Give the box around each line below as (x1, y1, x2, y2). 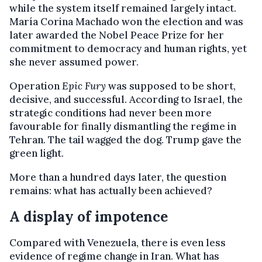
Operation (9, 79, 62, 92)
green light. (9, 146, 64, 160)
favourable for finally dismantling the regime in (9, 119, 236, 133)
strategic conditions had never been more (9, 106, 212, 119)
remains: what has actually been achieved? (9, 184, 212, 197)
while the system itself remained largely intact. (9, 1, 236, 15)
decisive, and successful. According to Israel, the (9, 92, 243, 106)
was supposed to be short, (106, 79, 236, 92)
